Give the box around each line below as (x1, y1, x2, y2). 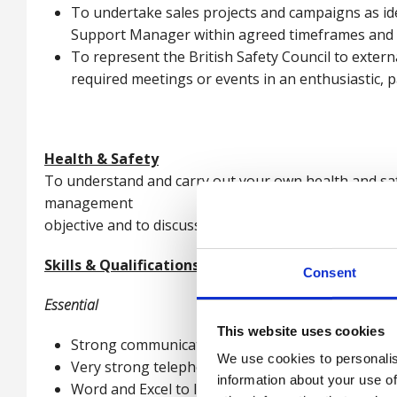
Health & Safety (44, 149, 159, 168)
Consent (303, 264, 356, 280)
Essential (44, 295, 98, 315)
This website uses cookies (216, 323, 385, 339)
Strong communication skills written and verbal (71, 335, 384, 354)
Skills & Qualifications (44, 255, 199, 275)
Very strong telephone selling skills (71, 357, 305, 377)
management (44, 193, 136, 213)
